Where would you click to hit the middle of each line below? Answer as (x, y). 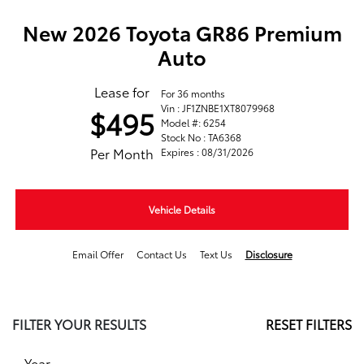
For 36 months (193, 93)
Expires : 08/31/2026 (207, 151)
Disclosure (269, 253)
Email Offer (97, 253)
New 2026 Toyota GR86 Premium (182, 32)
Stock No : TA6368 (201, 136)
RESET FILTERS (309, 323)
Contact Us (161, 253)
